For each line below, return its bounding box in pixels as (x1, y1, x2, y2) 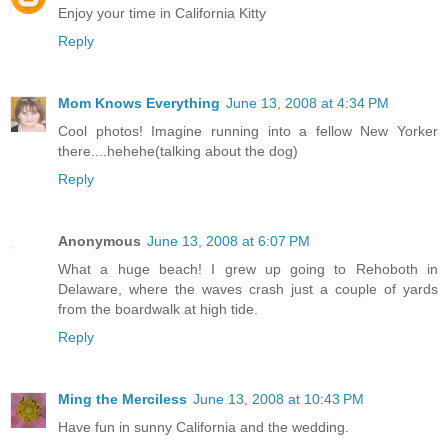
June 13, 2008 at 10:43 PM (193, 391, 364, 408)
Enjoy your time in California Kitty (58, 5, 266, 22)
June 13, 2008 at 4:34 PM (226, 95, 389, 112)
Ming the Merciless (58, 391, 187, 408)
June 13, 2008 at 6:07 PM (147, 233, 310, 250)
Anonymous (58, 233, 141, 250)
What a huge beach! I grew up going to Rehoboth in (58, 261, 438, 278)
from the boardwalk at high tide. (58, 301, 258, 318)
